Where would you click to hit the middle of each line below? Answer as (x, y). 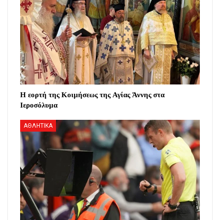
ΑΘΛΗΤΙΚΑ (38, 125)
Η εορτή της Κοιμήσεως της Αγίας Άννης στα (92, 94)
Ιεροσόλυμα (39, 104)
